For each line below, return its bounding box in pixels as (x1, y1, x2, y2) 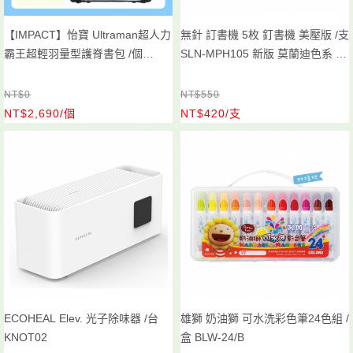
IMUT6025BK (4, 66, 71, 79)
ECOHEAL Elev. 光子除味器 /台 (4, 312, 158, 325)
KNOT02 (4, 331, 47, 344)
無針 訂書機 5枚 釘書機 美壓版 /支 (180, 28, 349, 41)
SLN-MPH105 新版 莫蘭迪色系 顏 (180, 47, 347, 60)
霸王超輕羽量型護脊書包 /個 (4, 47, 143, 60)
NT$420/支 (180, 107, 241, 120)
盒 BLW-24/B (180, 331, 244, 344)
